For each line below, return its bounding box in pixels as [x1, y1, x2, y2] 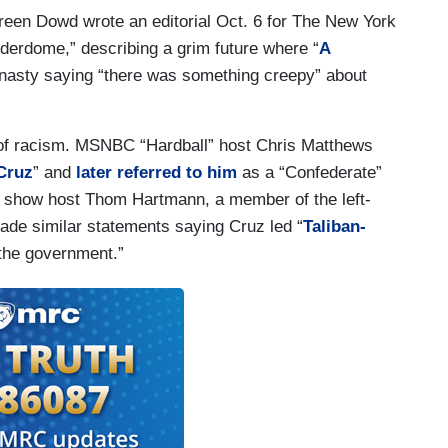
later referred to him [76, 162, 237, 182]
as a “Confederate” [237, 162, 382, 182]
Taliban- [303, 216, 366, 236]
